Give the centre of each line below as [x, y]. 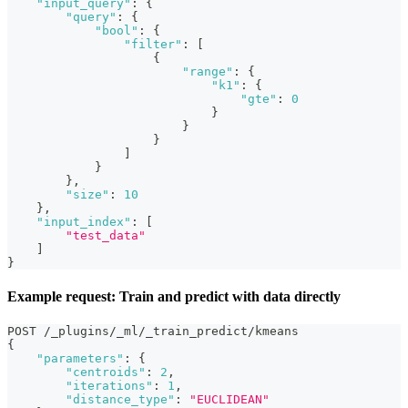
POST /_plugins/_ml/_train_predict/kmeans [153, 331]
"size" [87, 194]
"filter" [153, 44]
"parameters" [80, 359]
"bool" [117, 30]
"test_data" [106, 235]
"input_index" [84, 221]
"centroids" [106, 372]
